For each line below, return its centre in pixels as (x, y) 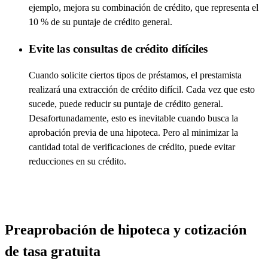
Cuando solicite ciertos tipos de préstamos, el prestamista (135, 75)
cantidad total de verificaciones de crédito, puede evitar (132, 147)
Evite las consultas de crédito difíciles (118, 48)
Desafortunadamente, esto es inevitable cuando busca (130, 118)
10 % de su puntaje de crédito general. (100, 22)
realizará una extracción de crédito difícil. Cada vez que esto (142, 90)
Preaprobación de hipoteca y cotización (126, 230)
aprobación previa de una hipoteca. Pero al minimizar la (133, 133)
